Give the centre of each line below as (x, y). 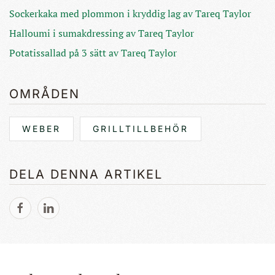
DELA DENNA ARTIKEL (86, 175)
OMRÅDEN (45, 94)
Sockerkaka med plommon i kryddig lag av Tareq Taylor (130, 14)
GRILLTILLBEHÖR (141, 129)
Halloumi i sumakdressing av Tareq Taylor (102, 33)
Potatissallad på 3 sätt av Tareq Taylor (93, 53)
